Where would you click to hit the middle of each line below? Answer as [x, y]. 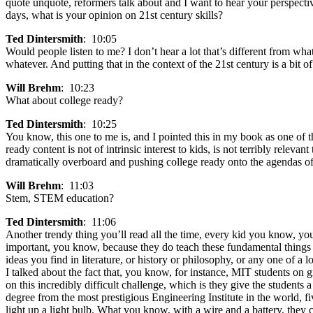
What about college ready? [64, 101]
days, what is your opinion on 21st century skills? [114, 15]
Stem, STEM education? [60, 198]
